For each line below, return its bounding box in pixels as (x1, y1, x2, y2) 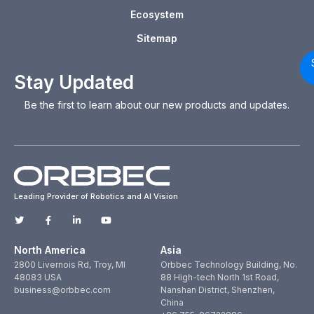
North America (14, 244, 86, 257)
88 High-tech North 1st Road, (161, 272, 280, 283)
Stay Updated (14, 71, 134, 94)
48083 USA (14, 272, 62, 283)
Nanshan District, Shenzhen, (161, 285, 275, 296)
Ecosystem (130, 8, 184, 21)
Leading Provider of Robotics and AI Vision (14, 191, 178, 201)
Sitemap (137, 32, 177, 45)
